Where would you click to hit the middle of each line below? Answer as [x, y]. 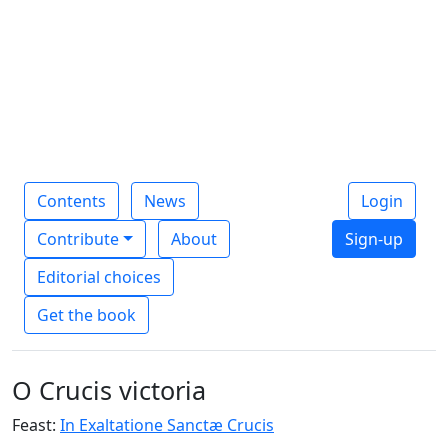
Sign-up [374, 239]
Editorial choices [99, 277]
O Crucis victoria [109, 390]
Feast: [36, 425]
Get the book [86, 315]
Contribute [78, 239]
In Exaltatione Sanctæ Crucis [167, 425]
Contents [71, 201]
